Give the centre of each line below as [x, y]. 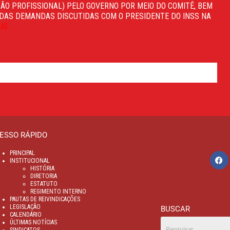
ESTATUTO [44, 184]
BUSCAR [175, 209]
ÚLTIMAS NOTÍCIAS [33, 222]
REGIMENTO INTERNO [58, 191]
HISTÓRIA [42, 168]
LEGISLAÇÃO [25, 207]
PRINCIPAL [22, 153]
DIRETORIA [44, 176]
